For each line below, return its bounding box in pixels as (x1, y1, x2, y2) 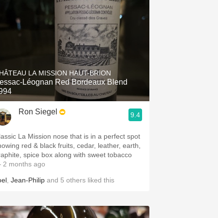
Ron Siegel (18, 108, 57, 116)
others (66, 176, 86, 184)
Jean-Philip (11, 176, 45, 184)
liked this (86, 176, 114, 184)
